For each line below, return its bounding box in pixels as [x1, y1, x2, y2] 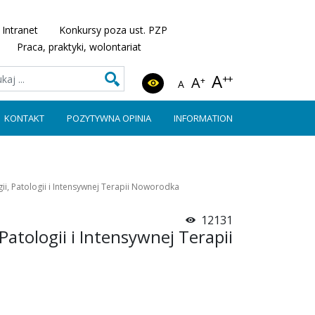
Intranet [2, 23, 38, 37]
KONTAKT [4, 112, 44, 124]
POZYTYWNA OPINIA [67, 112, 151, 124]
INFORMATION [174, 112, 233, 124]
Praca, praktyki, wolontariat [17, 40, 141, 53]
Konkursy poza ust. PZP [59, 23, 167, 37]
